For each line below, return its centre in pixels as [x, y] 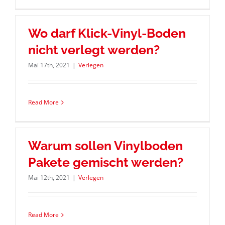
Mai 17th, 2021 [49, 65]
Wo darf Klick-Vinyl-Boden [107, 33]
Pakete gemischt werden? [105, 162]
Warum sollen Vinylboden [105, 146]
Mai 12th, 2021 [49, 178]
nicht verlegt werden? [94, 50]
